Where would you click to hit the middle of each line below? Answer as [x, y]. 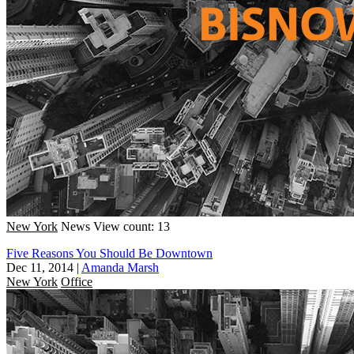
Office [77, 281]
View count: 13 [132, 226]
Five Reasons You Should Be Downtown [109, 253]
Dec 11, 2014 [40, 267]
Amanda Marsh [120, 267]
